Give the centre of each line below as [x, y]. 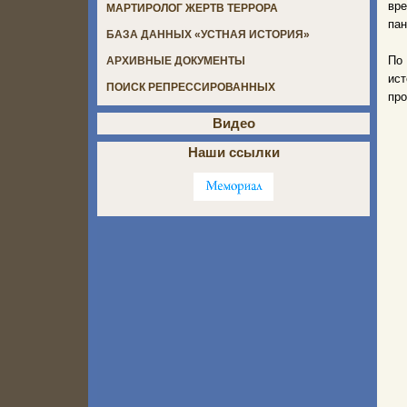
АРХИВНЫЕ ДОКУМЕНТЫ [176, 61]
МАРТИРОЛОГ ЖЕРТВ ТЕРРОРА [192, 9]
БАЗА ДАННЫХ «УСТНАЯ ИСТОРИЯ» [208, 35]
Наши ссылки [233, 153]
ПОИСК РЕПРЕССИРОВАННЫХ [191, 88]
